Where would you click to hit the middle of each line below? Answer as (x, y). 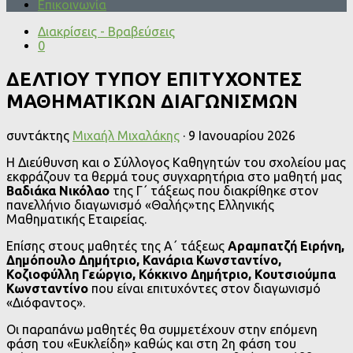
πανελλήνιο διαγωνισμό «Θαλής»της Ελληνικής (140, 204)
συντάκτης (39, 135)
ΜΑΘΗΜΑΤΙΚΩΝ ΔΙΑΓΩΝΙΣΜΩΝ (152, 101)
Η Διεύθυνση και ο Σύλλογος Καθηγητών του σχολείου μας (176, 162)
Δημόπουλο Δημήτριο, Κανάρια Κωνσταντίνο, (144, 260)
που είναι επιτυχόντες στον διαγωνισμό (206, 288)
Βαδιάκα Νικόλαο (58, 190)
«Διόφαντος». (46, 302)
